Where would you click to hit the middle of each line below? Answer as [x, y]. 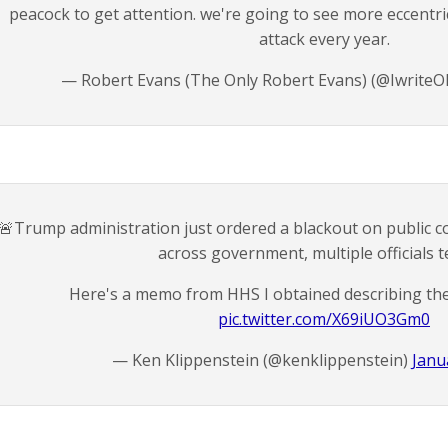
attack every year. [324, 39]
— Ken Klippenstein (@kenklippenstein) [262, 360]
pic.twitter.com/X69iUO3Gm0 [324, 319]
